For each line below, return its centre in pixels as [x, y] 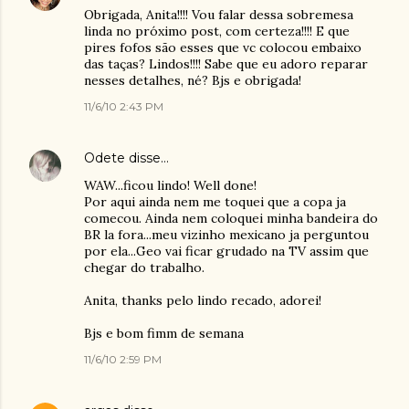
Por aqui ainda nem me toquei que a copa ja [215, 202]
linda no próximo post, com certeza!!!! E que [217, 31]
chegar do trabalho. [144, 267]
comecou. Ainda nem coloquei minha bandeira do [231, 218]
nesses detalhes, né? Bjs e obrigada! [193, 80]
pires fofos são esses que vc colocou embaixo [223, 47]
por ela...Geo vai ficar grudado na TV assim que [226, 251]
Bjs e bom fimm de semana [164, 333]
